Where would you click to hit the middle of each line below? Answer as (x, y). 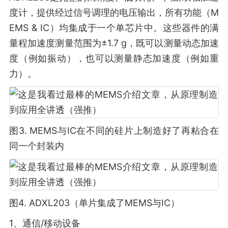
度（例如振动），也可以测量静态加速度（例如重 (114, 58)
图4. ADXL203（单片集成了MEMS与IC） (94, 203)
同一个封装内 (37, 146)
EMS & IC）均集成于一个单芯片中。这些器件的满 (114, 28)
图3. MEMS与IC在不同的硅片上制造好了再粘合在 (114, 131)
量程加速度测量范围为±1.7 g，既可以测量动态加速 (114, 43)
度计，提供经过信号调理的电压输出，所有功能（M (114, 12)
